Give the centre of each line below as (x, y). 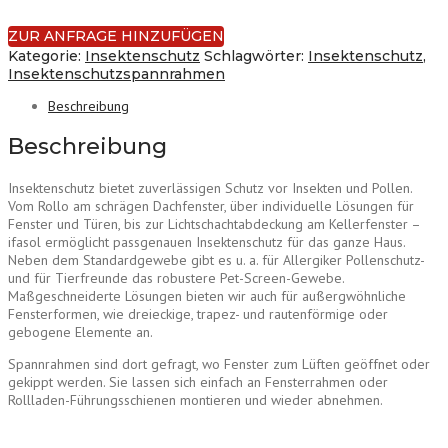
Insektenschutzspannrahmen (116, 74)
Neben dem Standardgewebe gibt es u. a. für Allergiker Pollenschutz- (216, 259)
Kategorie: (46, 56)
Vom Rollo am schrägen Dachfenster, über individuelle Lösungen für (211, 205)
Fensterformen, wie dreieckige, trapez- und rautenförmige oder (198, 313)
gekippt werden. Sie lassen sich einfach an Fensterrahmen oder (198, 381)
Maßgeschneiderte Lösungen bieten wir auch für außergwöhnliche (207, 295)
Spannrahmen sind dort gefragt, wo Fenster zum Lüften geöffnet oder (219, 363)
